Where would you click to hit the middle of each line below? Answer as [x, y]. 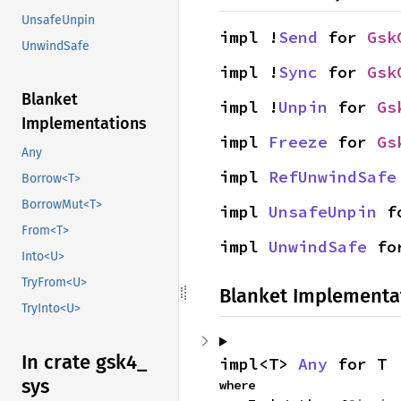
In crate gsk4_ [84, 363]
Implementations [84, 124]
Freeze [298, 142]
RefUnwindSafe [333, 177]
